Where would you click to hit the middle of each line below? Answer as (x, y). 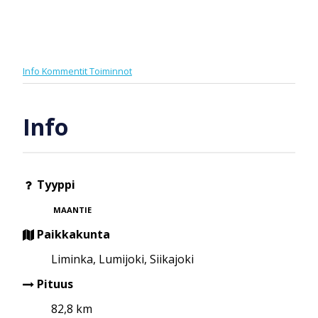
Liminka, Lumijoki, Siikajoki (122, 259)
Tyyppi (55, 184)
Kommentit (66, 71)
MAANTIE (73, 210)
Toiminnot (111, 71)
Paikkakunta (72, 234)
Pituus (54, 284)
